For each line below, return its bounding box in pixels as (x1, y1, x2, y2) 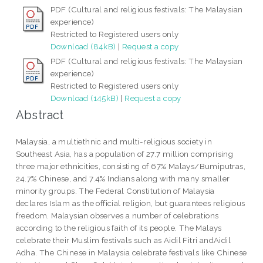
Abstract (15, 108, 64, 123)
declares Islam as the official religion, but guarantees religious (15, 198, 245, 208)
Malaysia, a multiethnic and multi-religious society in (15, 137, 213, 147)
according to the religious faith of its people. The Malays (15, 223, 222, 233)
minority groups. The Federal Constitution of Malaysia (15, 186, 215, 196)
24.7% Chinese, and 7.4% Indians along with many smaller (15, 174, 230, 184)
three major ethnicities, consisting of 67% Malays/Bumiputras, (15, 161, 246, 171)
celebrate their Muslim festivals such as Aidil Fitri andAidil (15, 235, 231, 245)
